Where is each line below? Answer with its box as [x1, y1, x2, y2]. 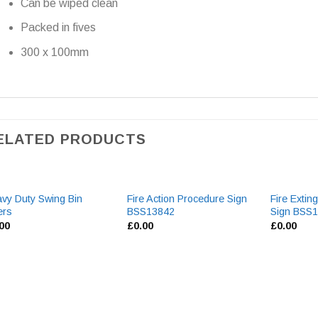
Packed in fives [21, 21, 97, 34]
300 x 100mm [21, 45, 89, 58]
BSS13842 [127, 205, 175, 217]
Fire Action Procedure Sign [127, 192, 248, 204]
